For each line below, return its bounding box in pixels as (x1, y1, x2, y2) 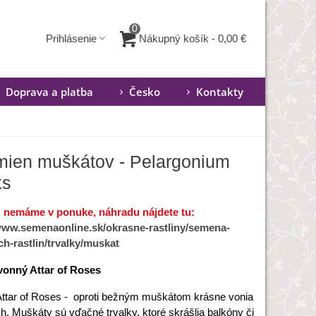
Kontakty (196, 85, 243, 99)
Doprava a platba (6, 85, 93, 99)
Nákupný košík (139, 32, 209, 44)
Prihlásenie (46, 32, 97, 45)
